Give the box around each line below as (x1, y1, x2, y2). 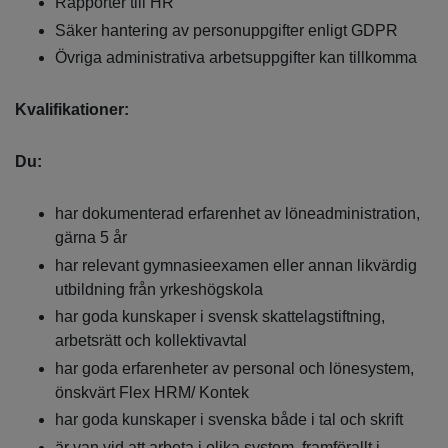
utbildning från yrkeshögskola (55, 280, 263, 298)
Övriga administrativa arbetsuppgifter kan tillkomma (55, 49, 417, 67)
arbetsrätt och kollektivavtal (55, 332, 247, 350)
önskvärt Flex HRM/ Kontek (55, 383, 249, 401)
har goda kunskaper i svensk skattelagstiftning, (55, 308, 385, 326)
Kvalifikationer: (15, 101, 129, 119)
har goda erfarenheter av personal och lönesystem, (55, 359, 414, 377)
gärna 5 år (55, 229, 127, 247)
